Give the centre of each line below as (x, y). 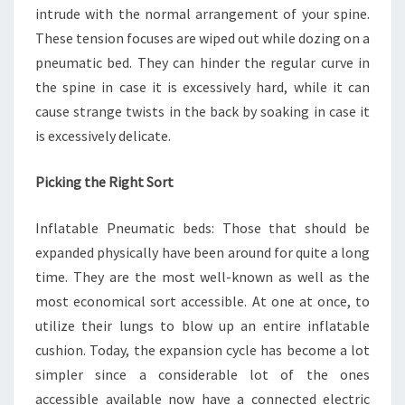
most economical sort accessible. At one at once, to (202, 301)
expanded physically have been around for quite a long (202, 252)
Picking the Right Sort (104, 182)
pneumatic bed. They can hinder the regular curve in (202, 62)
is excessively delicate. (103, 136)
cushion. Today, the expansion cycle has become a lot (202, 350)
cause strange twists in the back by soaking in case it (202, 111)
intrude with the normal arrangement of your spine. (202, 14)
